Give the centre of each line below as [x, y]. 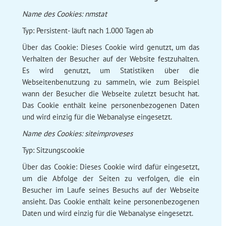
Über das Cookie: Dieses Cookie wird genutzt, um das [111, 47]
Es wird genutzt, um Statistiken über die [111, 70]
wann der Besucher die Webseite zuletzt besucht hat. [111, 93]
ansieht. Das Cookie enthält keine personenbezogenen [111, 201]
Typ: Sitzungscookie [53, 150]
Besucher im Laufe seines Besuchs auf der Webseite [111, 190]
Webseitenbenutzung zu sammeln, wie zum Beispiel [111, 82]
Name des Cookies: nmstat [64, 14]
